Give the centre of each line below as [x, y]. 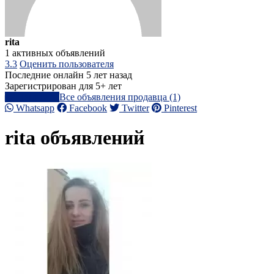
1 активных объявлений [55, 53]
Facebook [87, 108]
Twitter [134, 108]
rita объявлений [75, 138]
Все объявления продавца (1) [120, 97]
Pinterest [179, 108]
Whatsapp [34, 108]
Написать [37, 97]
